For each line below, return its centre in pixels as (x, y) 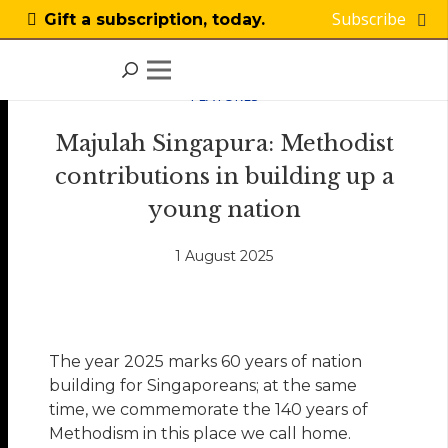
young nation (224, 209)
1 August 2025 (224, 256)
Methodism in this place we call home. (200, 433)
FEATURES (224, 95)
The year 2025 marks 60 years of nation (206, 361)
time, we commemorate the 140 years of (209, 409)
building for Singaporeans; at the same (203, 385)
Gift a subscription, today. (154, 19)
